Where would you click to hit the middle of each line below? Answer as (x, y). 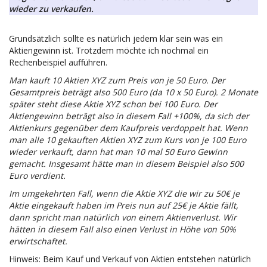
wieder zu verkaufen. (51, 9)
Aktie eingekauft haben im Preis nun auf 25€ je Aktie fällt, (124, 205)
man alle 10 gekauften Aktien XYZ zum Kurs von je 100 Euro (128, 140)
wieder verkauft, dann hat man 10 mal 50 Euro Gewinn (118, 152)
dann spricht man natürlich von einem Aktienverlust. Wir (123, 217)
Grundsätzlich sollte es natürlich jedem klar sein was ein (116, 38)
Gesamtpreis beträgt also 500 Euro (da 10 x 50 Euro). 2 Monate (133, 92)
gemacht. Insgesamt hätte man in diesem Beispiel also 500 (126, 164)
